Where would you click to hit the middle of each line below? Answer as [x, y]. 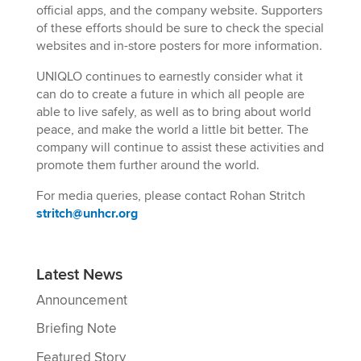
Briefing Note [76, 329]
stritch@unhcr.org [87, 214]
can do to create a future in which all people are [170, 94]
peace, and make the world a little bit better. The [172, 129]
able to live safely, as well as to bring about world [173, 112]
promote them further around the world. [147, 165]
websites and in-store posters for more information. [179, 46]
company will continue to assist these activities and [180, 147]
